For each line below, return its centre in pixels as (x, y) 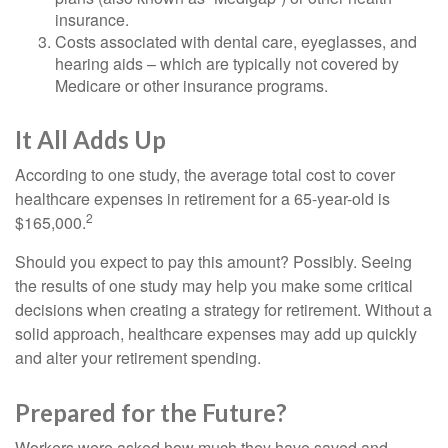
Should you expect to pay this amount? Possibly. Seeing (213, 262)
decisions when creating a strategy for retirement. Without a (223, 310)
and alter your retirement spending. (138, 358)
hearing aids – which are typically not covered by (227, 64)
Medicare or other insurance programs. (191, 86)
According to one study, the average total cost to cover (205, 175)
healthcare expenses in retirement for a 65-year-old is (202, 199)
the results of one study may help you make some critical (214, 286)
